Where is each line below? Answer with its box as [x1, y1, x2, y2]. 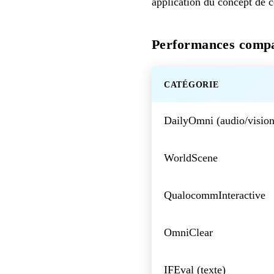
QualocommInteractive [164, 188, 265, 201]
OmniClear [164, 226, 213, 239]
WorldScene [164, 151, 218, 164]
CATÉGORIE [164, 80, 219, 89]
